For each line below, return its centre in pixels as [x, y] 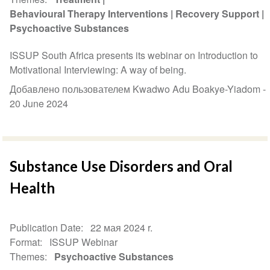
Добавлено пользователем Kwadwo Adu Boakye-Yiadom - [138, 89]
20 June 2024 [39, 103]
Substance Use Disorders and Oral [121, 166]
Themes [27, 256]
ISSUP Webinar [84, 242]
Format [25, 242]
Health [33, 187]
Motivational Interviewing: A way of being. [98, 69]
